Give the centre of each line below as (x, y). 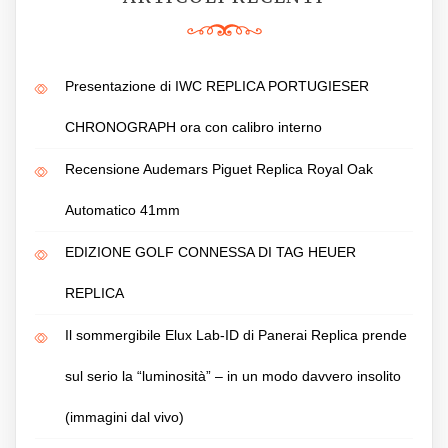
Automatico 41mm (122, 209)
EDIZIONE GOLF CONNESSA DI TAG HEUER (210, 251)
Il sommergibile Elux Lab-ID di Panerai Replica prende (236, 334)
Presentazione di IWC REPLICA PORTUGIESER (217, 85)
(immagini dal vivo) (124, 416)
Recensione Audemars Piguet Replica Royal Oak (219, 168)
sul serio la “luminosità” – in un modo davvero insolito (233, 375)
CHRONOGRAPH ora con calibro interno (193, 126)
